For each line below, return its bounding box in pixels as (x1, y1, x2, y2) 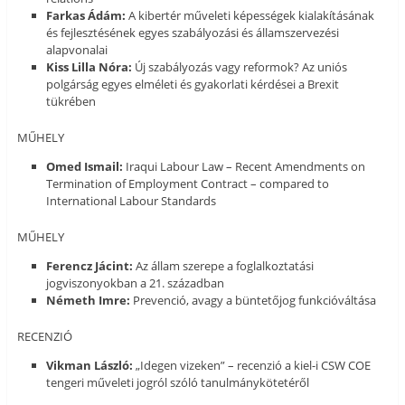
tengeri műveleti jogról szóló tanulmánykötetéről (46, 374, 310, 391)
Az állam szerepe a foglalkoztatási (133, 258, 315, 275)
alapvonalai (46, 42, 108, 59)
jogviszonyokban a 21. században (46, 275, 225, 292)
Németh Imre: (46, 292, 131, 309)
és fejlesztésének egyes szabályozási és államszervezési (46, 24, 340, 42)
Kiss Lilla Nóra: (46, 59, 133, 76)
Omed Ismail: (46, 158, 124, 175)
